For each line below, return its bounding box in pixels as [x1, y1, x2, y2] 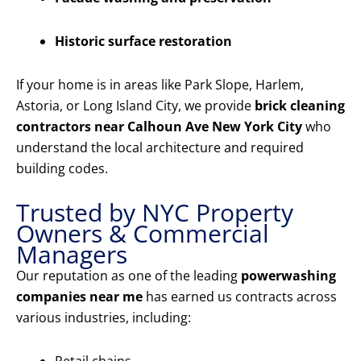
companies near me [16, 288, 143, 306]
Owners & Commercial [16, 217, 269, 251]
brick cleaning [255, 97, 345, 115]
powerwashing [241, 267, 336, 285]
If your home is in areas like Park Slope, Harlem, [16, 76, 304, 94]
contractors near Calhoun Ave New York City [16, 118, 302, 136]
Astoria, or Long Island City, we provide [16, 97, 255, 115]
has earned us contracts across [143, 288, 337, 306]
